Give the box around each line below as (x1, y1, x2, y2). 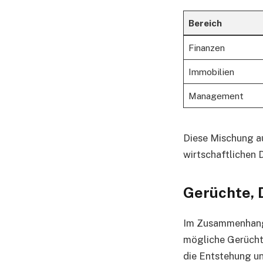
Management (188, 90, 244, 102)
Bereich (188, 18, 222, 29)
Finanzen (188, 42, 225, 53)
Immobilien (188, 66, 234, 77)
